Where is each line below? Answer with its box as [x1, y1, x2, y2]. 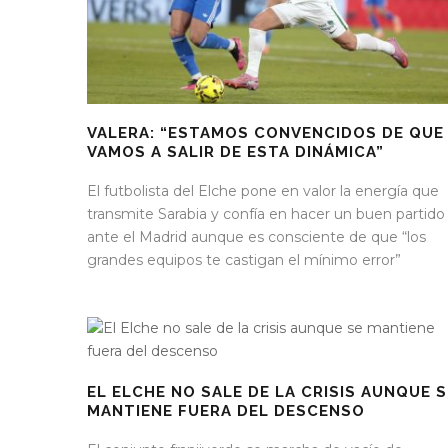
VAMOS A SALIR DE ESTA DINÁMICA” [87, 143, 384, 162]
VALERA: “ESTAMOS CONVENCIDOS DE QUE [87, 124, 444, 143]
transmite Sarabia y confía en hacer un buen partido [87, 205, 445, 224]
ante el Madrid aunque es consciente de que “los [87, 228, 426, 247]
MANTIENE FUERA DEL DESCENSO [87, 402, 365, 421]
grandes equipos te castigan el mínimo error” [87, 251, 401, 270]
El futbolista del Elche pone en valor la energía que [87, 182, 439, 201]
